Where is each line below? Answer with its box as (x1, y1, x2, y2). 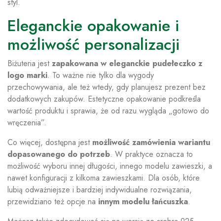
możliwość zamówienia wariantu (92, 137, 210, 148)
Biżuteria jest (7, 58, 52, 69)
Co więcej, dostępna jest (7, 137, 92, 148)
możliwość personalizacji (7, 33, 180, 56)
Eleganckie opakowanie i (7, 14, 179, 37)
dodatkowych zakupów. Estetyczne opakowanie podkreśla (7, 93, 201, 105)
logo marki (7, 70, 47, 81)
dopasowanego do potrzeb (7, 148, 110, 160)
